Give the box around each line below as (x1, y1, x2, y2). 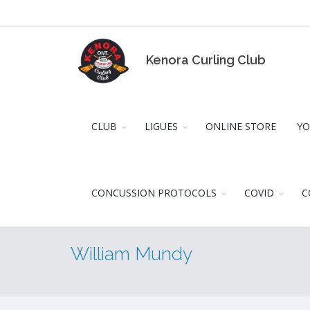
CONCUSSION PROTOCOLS (91, 186, 217, 199)
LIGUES (145, 120, 178, 133)
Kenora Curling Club (146, 52, 266, 67)
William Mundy (71, 244, 192, 264)
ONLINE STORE (206, 120, 276, 133)
